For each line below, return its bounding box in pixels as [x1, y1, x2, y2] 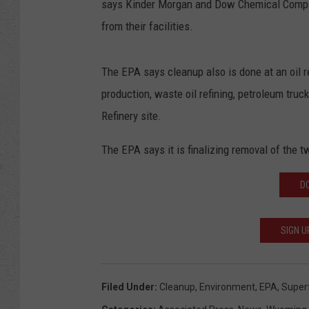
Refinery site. [101, 109, 161, 123]
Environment [199, 281, 255, 293]
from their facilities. [101, 19, 193, 34]
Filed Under [101, 281, 154, 293]
